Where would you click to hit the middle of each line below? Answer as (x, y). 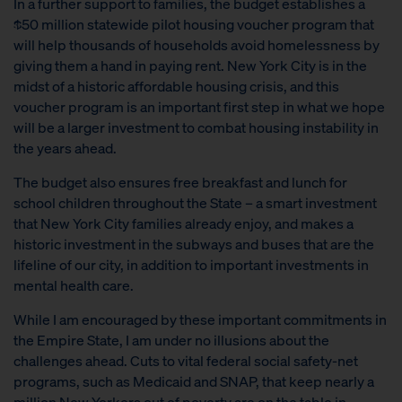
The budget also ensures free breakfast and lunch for (180, 182)
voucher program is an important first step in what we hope (199, 107)
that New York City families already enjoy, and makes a (184, 223)
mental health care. (74, 285)
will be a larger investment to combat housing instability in (196, 127)
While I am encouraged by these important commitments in (200, 319)
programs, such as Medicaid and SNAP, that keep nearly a (194, 381)
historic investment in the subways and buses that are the (194, 244)
